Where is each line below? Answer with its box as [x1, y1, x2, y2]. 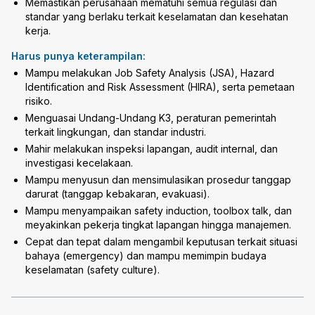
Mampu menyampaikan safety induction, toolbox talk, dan [25, 205, 292, 217]
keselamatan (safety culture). [25, 264, 160, 276]
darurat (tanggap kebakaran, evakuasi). [25, 188, 210, 200]
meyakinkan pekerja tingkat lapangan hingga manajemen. [25, 219, 291, 231]
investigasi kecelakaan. [25, 157, 133, 169]
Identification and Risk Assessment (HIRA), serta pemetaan [25, 81, 295, 93]
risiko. [25, 95, 52, 107]
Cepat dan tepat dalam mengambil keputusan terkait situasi [25, 236, 297, 247]
